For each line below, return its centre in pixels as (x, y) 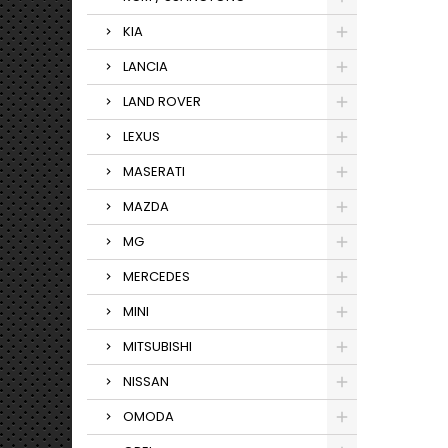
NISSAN (146, 381)
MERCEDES (156, 276)
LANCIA (145, 66)
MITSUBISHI (157, 346)
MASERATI (154, 171)
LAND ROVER (162, 101)
